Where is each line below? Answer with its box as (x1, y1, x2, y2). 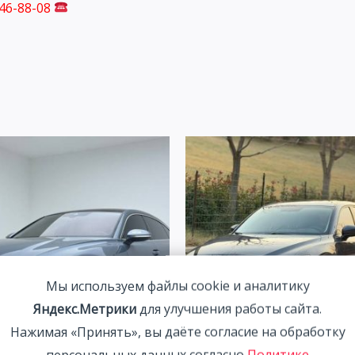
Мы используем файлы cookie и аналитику (45, 277, 310, 295)
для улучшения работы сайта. (136, 300, 322, 318)
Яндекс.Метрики (33, 300, 136, 318)
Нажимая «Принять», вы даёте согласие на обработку (10, 323, 345, 341)
